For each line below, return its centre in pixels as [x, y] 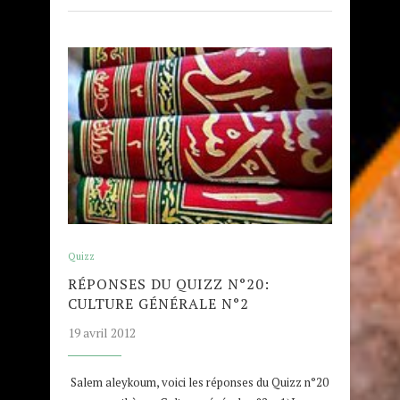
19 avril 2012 [102, 332]
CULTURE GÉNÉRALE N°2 [158, 303]
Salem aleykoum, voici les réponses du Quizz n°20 [198, 382]
